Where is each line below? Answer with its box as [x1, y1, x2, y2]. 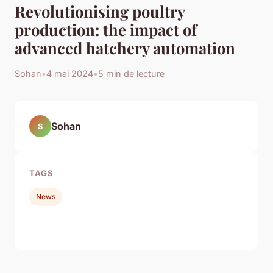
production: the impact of [15, 19, 197, 40]
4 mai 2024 [46, 68, 93, 79]
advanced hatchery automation [15, 37, 235, 58]
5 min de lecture [98, 68, 165, 79]
